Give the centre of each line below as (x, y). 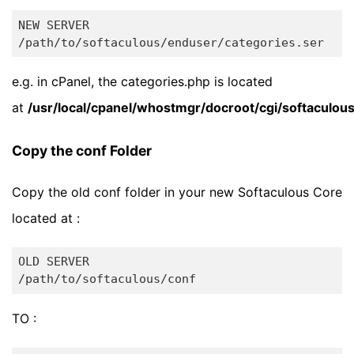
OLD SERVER (53, 262)
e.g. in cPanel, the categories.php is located (142, 82)
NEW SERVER (53, 25)
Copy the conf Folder (82, 151)
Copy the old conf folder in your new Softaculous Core (177, 192)
